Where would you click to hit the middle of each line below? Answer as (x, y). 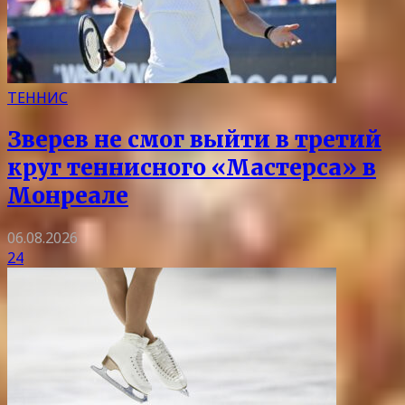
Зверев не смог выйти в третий (194, 139)
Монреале (68, 195)
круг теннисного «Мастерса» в (192, 167)
